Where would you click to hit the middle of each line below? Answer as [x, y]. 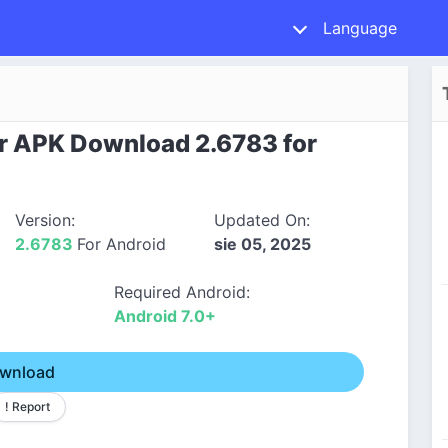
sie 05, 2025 [262, 244]
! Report [28, 406]
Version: [45, 220]
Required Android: [182, 292]
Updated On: [261, 220]
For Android [122, 244]
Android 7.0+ [165, 316]
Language [360, 28]
